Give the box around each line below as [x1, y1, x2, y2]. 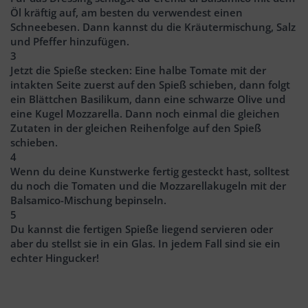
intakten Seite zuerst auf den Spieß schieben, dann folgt [10, 77, 290, 91]
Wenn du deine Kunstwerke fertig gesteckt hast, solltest [10, 164, 289, 178]
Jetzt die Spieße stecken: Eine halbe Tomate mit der [10, 63, 266, 77]
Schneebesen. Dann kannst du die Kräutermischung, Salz [10, 19, 296, 34]
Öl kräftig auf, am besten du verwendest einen [10, 5, 243, 19]
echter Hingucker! [10, 250, 99, 265]
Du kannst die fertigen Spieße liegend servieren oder [10, 221, 273, 236]
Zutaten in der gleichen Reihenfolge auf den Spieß [10, 120, 261, 135]
